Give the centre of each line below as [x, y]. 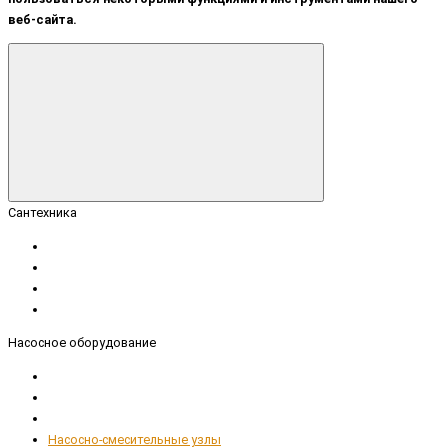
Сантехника [42, 213]
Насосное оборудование [82, 343]
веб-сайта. [42, 20]
